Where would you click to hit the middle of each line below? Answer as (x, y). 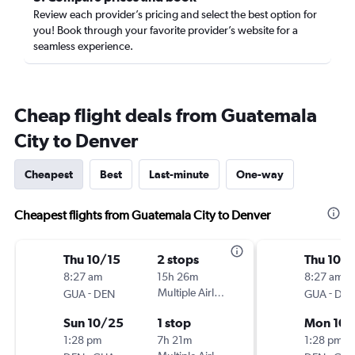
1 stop (174, 323)
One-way (260, 174)
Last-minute (179, 174)
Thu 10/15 (92, 259)
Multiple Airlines (195, 292)
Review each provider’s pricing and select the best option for (175, 14)
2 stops (178, 259)
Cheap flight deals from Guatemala (166, 115)
